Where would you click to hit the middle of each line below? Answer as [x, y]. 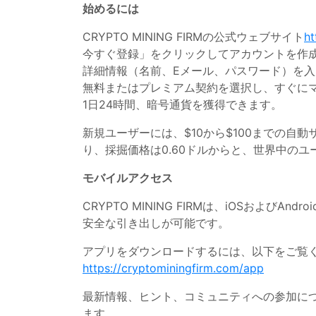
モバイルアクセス [128, 177]
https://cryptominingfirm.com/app [173, 268]
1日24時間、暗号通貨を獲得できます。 [182, 104]
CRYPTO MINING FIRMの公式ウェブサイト [193, 36]
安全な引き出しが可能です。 [156, 223]
